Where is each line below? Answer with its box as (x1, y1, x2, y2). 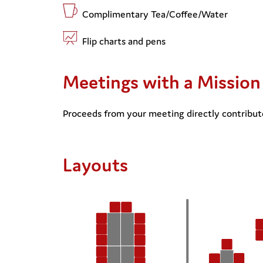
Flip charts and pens (77, 34, 166, 48)
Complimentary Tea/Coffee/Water (77, 7, 228, 21)
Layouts (63, 152, 128, 177)
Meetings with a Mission (63, 69, 261, 94)
